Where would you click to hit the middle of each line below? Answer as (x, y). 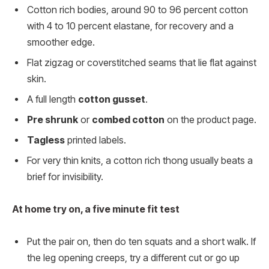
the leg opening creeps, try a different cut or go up (133, 258)
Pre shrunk (53, 120)
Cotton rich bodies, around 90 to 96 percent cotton (138, 10)
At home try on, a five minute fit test (96, 209)
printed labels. (95, 141)
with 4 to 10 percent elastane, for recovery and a (130, 26)
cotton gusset (112, 100)
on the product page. (210, 120)
